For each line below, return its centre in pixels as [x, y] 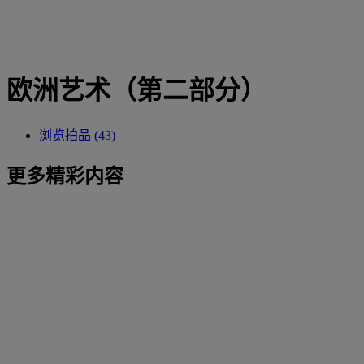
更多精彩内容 [65, 176]
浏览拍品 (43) [77, 135]
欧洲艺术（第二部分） [136, 91]
